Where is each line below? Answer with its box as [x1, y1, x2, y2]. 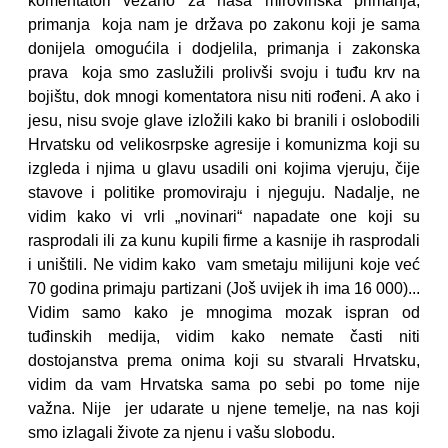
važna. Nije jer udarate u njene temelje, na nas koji [28, 400, 420, 417]
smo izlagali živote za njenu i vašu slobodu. [28, 424, 335, 441]
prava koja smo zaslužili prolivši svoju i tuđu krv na [28, 64, 420, 81]
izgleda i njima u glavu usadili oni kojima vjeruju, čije [28, 160, 420, 177]
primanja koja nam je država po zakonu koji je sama [28, 16, 420, 33]
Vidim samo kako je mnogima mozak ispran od [28, 304, 420, 321]
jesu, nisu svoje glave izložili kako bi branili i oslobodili [28, 112, 420, 129]
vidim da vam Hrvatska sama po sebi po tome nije [28, 376, 420, 393]
